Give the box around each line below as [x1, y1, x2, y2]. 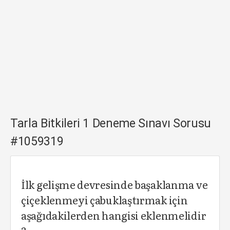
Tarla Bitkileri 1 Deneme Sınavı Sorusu [10, 117, 211, 130]
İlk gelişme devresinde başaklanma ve [21, 177, 208, 192]
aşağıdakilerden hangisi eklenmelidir [21, 207, 206, 223]
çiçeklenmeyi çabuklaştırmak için [21, 192, 188, 207]
